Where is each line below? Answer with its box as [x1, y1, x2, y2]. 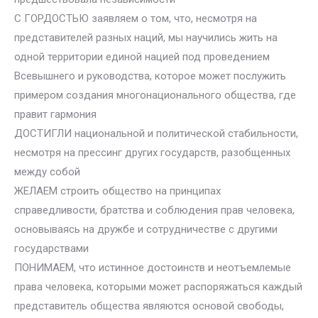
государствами [14, 242, 89, 255]
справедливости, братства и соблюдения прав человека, [14, 204, 295, 216]
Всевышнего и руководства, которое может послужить [14, 70, 286, 82]
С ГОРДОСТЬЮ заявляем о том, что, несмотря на [14, 12, 257, 25]
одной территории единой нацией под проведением [14, 50, 270, 63]
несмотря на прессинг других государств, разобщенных [14, 146, 290, 159]
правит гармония [14, 108, 97, 121]
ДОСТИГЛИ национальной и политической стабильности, [14, 127, 298, 140]
